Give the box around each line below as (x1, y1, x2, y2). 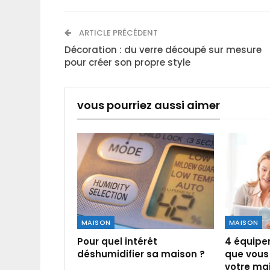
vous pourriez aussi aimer (77, 98, 220, 113)
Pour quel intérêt (77, 234, 157, 248)
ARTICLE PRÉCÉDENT (77, 27, 158, 39)
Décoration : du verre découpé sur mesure (64, 43, 262, 56)
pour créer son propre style (64, 56, 190, 69)
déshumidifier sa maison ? (77, 247, 205, 260)
